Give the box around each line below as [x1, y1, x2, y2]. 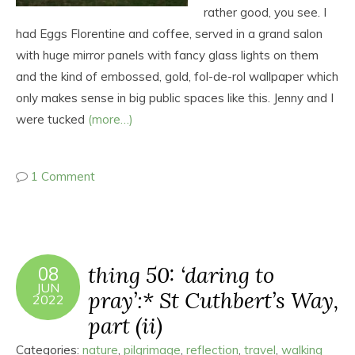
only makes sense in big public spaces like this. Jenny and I [16, 90, 334, 105]
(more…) [88, 112, 133, 127]
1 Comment [31, 169, 95, 184]
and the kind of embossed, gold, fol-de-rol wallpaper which [16, 69, 338, 84]
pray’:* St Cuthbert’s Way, [88, 286, 338, 314]
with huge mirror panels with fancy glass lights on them [16, 48, 319, 63]
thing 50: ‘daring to [88, 261, 274, 288]
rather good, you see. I [204, 5, 326, 20]
